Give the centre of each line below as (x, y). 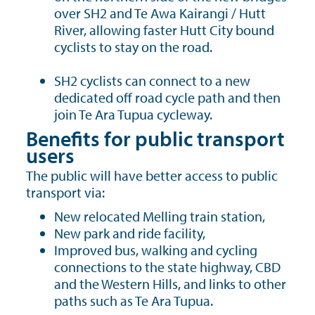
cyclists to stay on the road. (133, 47)
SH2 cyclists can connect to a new (152, 81)
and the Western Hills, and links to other (170, 284)
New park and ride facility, (130, 233)
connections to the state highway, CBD (167, 267)
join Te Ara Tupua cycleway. (133, 114)
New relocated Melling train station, (160, 216)
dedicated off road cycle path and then (167, 97)
